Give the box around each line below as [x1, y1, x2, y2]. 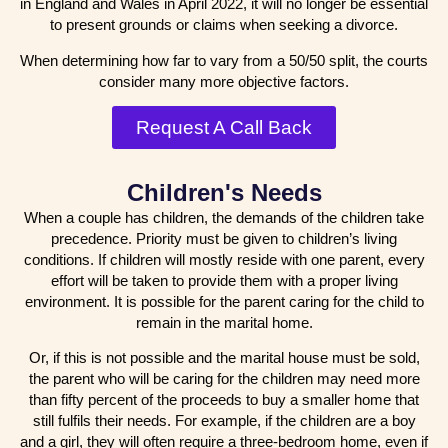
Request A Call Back [136, 117, 312, 139]
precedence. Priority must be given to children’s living [51, 230, 397, 248]
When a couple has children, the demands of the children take [24, 209, 424, 227]
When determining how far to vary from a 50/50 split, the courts [20, 51, 428, 69]
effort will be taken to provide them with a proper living [50, 272, 398, 290]
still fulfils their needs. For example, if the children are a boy [32, 412, 416, 430]
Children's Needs [126, 179, 322, 207]
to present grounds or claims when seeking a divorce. [50, 16, 398, 34]
